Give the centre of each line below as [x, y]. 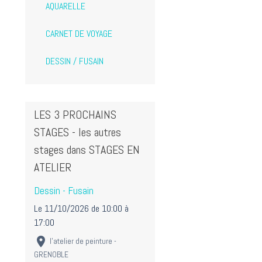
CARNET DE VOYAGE [79, 33]
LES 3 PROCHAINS [75, 115]
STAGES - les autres [77, 132]
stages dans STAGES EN [87, 150]
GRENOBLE [51, 254]
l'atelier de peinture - [83, 241]
